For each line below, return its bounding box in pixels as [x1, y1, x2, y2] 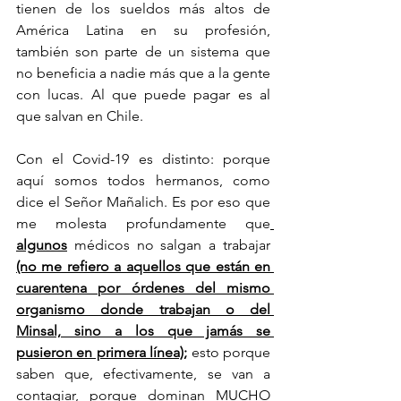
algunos [16, 236, 67, 253]
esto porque [187, 344, 271, 361]
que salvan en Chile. [16, 107, 147, 124]
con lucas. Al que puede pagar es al [16, 86, 270, 103]
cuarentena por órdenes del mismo [16, 279, 270, 296]
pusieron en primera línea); [16, 344, 188, 361]
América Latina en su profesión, [16, 21, 270, 38]
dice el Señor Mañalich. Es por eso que [16, 193, 270, 210]
